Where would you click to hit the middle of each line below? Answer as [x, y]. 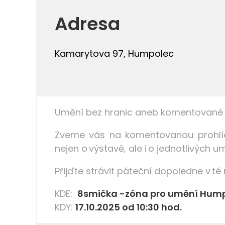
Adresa [87, 24]
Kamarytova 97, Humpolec [114, 53]
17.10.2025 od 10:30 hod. [130, 207]
